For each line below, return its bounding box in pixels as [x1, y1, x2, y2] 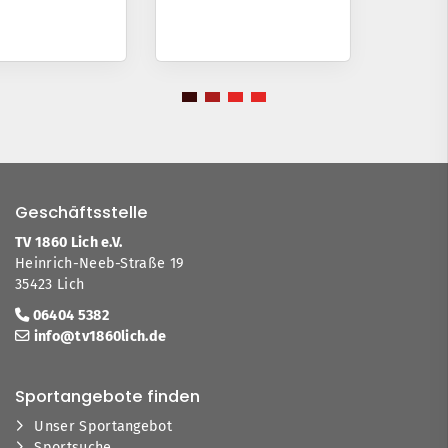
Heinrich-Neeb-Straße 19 [15, 254, 185, 272]
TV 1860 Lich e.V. [15, 233, 123, 251]
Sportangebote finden [15, 384, 200, 408]
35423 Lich [15, 275, 85, 293]
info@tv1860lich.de [33, 327, 167, 345]
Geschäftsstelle [15, 200, 148, 224]
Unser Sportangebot [34, 417, 173, 435]
